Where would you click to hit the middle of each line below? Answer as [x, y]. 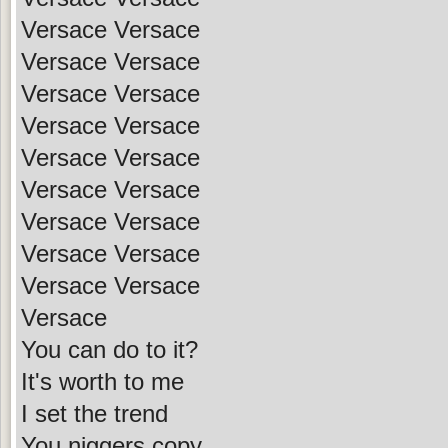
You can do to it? [109, 349]
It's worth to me [102, 381]
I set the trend [94, 413]
